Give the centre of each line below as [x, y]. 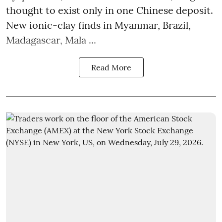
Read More [111, 67]
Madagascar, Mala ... [51, 40]
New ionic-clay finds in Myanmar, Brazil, [98, 25]
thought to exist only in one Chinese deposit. [110, 10]
